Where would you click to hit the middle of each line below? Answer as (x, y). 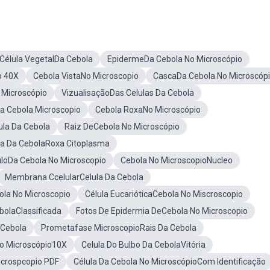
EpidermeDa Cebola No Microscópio (175, 59)
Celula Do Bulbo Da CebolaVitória (143, 245)
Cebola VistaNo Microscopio (86, 76)
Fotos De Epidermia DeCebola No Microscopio (162, 211)
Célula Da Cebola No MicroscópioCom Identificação (170, 262)
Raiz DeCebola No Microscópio (122, 127)
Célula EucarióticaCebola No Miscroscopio (164, 194)
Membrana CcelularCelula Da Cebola (74, 177)
